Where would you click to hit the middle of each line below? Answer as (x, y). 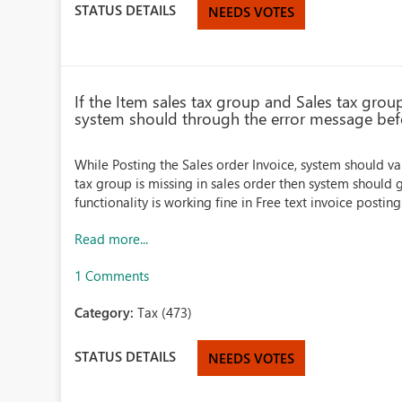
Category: (106, 312)
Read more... (112, 239)
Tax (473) (165, 312)
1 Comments (112, 275)
